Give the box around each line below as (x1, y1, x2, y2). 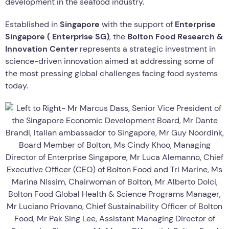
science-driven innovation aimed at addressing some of (5, 55, 214, 66)
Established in (5, 18, 60, 30)
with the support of (100, 18, 175, 30)
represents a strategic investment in (78, 43, 216, 54)
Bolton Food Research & (127, 31, 223, 42)
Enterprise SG (52, 31, 106, 42)
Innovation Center (5, 43, 78, 54)
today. (5, 80, 28, 91)
